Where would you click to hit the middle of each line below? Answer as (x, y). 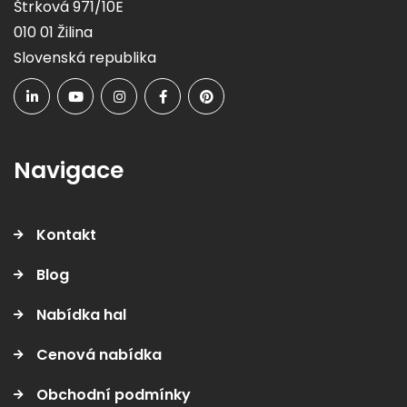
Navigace (69, 171)
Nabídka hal (81, 315)
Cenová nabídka (99, 355)
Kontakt (66, 235)
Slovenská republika (85, 58)
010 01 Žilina (53, 33)
